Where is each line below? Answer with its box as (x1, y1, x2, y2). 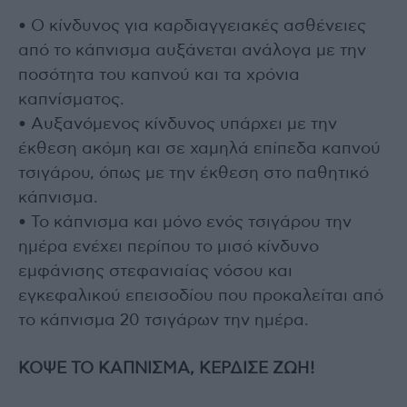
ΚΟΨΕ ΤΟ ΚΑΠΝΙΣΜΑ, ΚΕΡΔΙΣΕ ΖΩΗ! (18, 360, 314, 377)
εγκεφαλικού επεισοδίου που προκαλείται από (18, 287, 383, 304)
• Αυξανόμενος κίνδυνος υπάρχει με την (18, 115, 337, 133)
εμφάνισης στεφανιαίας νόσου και (18, 263, 293, 280)
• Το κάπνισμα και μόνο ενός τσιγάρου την (18, 213, 352, 231)
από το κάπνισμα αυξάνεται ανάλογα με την (18, 42, 366, 59)
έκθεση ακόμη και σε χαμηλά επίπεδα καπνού (18, 140, 381, 157)
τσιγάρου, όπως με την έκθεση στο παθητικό (18, 164, 369, 182)
